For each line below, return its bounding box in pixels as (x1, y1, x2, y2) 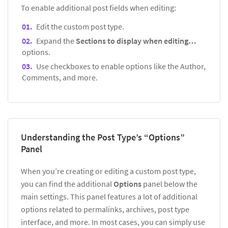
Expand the (36, 35, 76, 46)
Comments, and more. (22, 72, 98, 82)
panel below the (143, 178, 197, 189)
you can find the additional (21, 178, 113, 189)
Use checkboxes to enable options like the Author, (36, 61, 206, 71)
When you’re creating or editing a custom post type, (21, 165, 196, 176)
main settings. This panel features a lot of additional (21, 191, 197, 202)
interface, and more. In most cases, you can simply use (21, 216, 205, 227)
